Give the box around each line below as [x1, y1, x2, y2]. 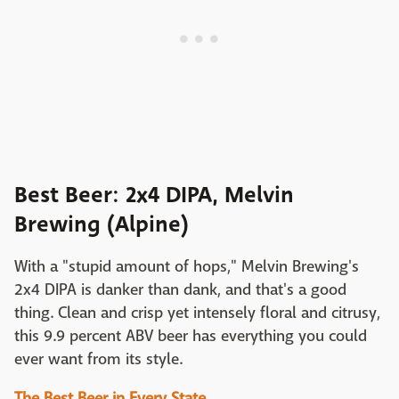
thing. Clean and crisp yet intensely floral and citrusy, [14, 303, 380, 324]
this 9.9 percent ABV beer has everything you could [14, 326, 367, 347]
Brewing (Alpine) [14, 208, 189, 241]
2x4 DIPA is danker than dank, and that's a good [14, 280, 346, 301]
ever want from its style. [14, 349, 183, 370]
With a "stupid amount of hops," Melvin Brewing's [14, 256, 359, 278]
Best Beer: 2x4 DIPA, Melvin [14, 179, 294, 212]
